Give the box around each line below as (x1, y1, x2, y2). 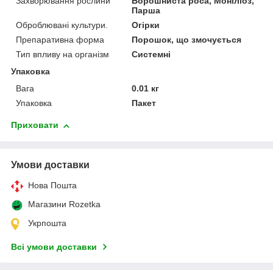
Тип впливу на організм (16, 49, 109, 60)
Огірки (132, 20, 160, 30)
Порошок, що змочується (132, 35, 242, 45)
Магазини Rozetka (28, 199, 101, 210)
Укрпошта (28, 218, 66, 229)
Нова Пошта (28, 180, 77, 191)
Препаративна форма (16, 35, 104, 45)
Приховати (11, 120, 58, 130)
